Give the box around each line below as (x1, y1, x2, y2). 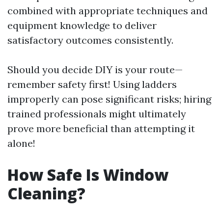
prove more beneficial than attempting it (7, 122, 195, 135)
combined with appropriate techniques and (7, 4, 208, 17)
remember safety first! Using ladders (7, 78, 177, 90)
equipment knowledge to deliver (7, 19, 157, 31)
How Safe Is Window (7, 164, 168, 185)
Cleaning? (7, 183, 85, 204)
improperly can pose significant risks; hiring (7, 93, 211, 105)
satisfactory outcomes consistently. (7, 34, 173, 46)
